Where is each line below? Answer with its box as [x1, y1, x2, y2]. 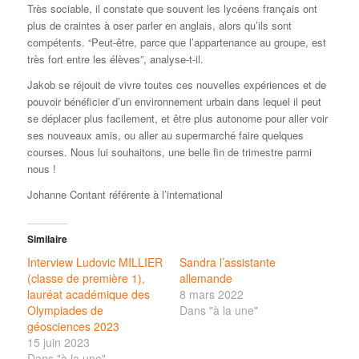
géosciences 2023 [26, 318, 119, 335]
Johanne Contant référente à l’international [26, 187, 223, 203]
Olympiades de [26, 302, 103, 319]
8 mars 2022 [179, 286, 244, 303]
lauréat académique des [26, 286, 150, 303]
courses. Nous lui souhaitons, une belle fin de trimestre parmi [26, 144, 312, 160]
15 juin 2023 [26, 334, 90, 351]
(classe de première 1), [26, 270, 145, 287]
